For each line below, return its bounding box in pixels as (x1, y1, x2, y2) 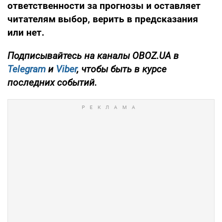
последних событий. (7, 76, 97, 88)
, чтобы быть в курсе (77, 63, 166, 75)
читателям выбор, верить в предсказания (7, 13, 198, 25)
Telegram (7, 63, 46, 75)
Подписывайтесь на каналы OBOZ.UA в (7, 50, 179, 61)
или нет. (7, 26, 45, 38)
